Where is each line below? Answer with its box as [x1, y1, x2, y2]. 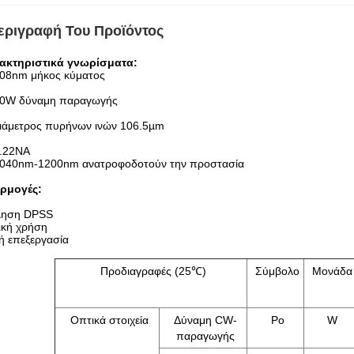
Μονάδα [312, 265, 352, 277]
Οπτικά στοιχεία [70, 314, 149, 326]
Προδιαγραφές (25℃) [100, 265, 206, 277]
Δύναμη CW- [173, 314, 237, 326]
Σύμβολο [255, 265, 299, 277]
